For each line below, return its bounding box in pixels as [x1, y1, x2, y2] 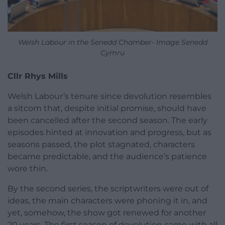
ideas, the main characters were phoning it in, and [8, 196, 207, 206]
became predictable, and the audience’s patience [8, 152, 207, 162]
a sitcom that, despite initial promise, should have [8, 103, 206, 114]
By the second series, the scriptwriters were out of [8, 184, 208, 194]
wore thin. [8, 164, 48, 174]
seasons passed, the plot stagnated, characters [8, 140, 195, 150]
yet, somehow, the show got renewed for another [8, 208, 206, 218]
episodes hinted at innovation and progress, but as [8, 128, 211, 138]
